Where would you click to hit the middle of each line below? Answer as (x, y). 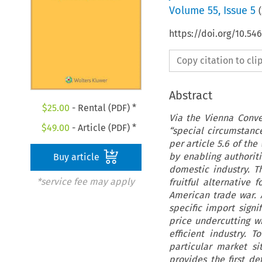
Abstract (190, 95)
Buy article (78, 157)
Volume (188, 10)
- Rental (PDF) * (103, 108)
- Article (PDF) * (103, 128)
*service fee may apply (85, 182)
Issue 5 (239, 10)
